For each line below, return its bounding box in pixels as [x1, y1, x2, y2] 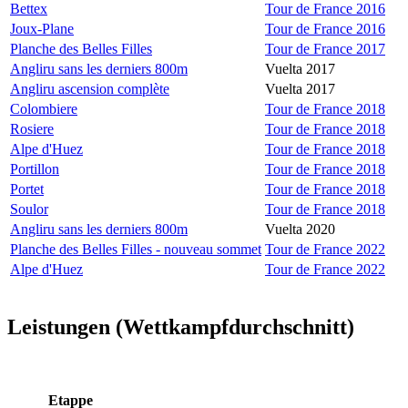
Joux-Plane [10, 20, 74, 36]
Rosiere [10, 120, 54, 137]
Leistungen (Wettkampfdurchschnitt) [7, 314, 354, 339]
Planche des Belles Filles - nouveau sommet [10, 240, 261, 257]
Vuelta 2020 [265, 220, 335, 237]
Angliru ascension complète [10, 80, 169, 97]
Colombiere [10, 100, 77, 117]
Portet [10, 180, 44, 197]
